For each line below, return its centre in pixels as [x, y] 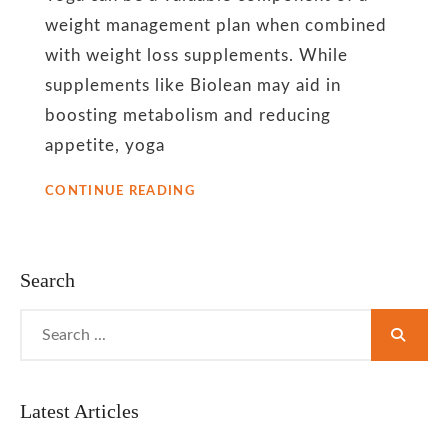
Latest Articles [79, 411]
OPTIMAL [227, 343]
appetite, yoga [105, 145]
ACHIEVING [235, 323]
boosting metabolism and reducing [188, 115]
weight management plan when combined [216, 25]
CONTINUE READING [120, 191]
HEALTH [222, 363]
